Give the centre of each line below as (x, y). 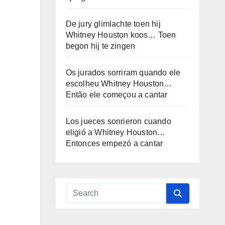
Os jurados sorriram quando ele (123, 73)
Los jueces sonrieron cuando (118, 121)
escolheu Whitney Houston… (119, 84)
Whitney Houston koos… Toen (121, 35)
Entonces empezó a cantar (114, 143)
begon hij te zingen (100, 46)
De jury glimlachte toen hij (113, 24)
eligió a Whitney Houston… (116, 132)
